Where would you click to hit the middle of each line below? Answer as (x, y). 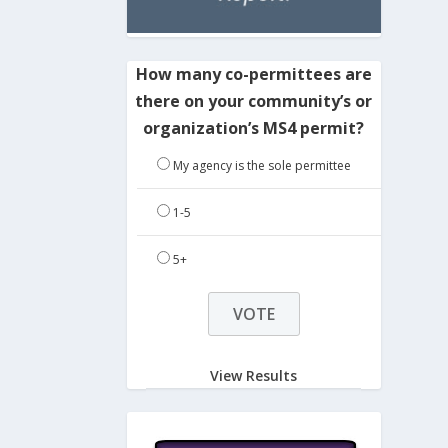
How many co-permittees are (253, 73)
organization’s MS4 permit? (254, 127)
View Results (254, 376)
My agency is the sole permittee (261, 165)
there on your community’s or (254, 100)
